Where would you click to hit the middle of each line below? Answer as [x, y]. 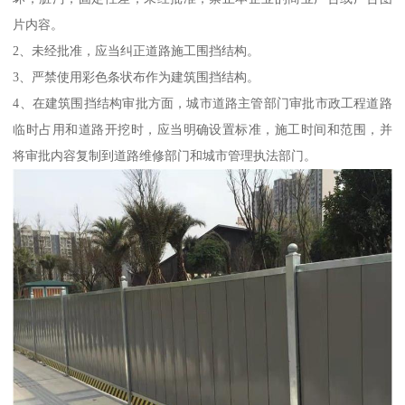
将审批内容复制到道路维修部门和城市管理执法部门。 [165, 155]
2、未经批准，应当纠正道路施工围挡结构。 [137, 50]
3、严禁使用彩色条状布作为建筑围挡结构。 [137, 76]
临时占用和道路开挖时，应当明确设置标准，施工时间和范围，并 [202, 129]
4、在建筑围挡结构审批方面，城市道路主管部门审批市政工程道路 [202, 103]
